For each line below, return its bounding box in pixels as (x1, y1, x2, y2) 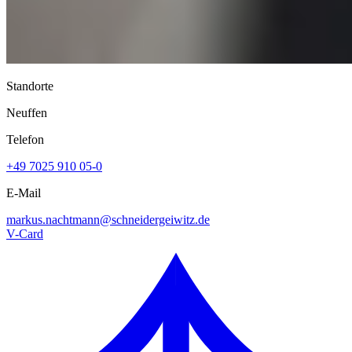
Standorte (6, 79, 53, 93)
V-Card (6, 226, 43, 240)
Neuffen (6, 105, 47, 119)
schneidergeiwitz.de (112, 212, 210, 226)
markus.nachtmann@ (6, 212, 112, 226)
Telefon (6, 132, 44, 146)
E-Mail (6, 185, 41, 200)
